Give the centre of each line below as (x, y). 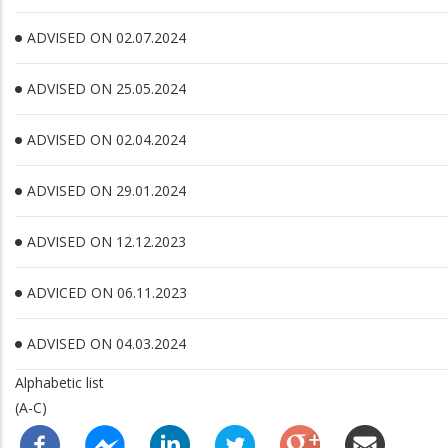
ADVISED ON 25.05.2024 (106, 88)
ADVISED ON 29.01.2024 (106, 190)
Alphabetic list (59, 382)
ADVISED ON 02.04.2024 (106, 139)
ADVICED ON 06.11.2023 (107, 292)
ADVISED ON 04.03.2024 (106, 343)
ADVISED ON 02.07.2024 (106, 37)
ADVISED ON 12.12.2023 (106, 241)
